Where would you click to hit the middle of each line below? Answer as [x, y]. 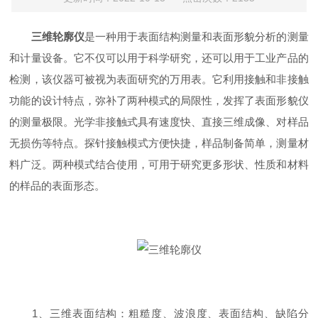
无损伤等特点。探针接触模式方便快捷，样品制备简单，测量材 [159, 143]
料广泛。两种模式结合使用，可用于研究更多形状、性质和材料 [159, 164]
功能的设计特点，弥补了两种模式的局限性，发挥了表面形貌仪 [159, 100]
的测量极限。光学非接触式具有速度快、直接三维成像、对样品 [159, 122]
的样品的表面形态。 [57, 186]
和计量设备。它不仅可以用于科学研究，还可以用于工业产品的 [159, 58]
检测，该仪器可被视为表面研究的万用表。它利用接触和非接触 [159, 79]
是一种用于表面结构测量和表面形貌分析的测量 [196, 37]
